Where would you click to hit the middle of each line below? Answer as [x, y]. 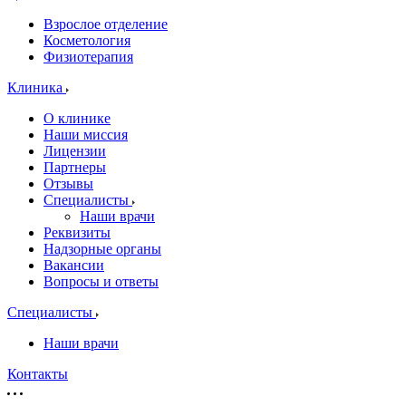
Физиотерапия [88, 57]
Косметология [87, 40]
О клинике [77, 118]
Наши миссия [86, 135]
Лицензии [75, 151]
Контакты [38, 374]
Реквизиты [77, 232]
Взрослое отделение [106, 24]
